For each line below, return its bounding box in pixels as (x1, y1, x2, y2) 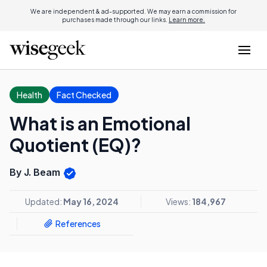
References (55, 218, 101, 229)
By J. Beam (10, 166, 63, 178)
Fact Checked (57, 89, 111, 100)
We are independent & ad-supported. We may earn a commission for (30, 8, 237, 15)
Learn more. (169, 16, 205, 23)
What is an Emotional (10, 112, 191, 135)
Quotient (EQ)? (10, 133, 141, 156)
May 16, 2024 (63, 195, 119, 207)
